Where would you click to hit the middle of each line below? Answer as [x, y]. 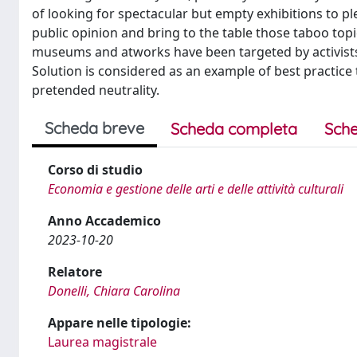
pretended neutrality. [96, 90]
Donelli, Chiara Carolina [114, 291]
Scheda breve [94, 128]
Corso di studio [95, 170]
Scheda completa [234, 129]
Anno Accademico [104, 221]
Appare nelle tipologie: [120, 323]
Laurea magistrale [102, 342]
